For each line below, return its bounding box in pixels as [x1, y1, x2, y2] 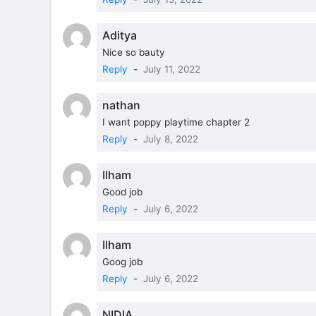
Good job [102, 186, 142, 197]
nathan [102, 97, 140, 112]
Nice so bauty [102, 46, 165, 58]
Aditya [102, 28, 137, 42]
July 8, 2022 [143, 133, 198, 145]
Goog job [102, 255, 142, 267]
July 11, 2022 [143, 63, 200, 75]
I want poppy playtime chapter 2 [102, 116, 250, 128]
